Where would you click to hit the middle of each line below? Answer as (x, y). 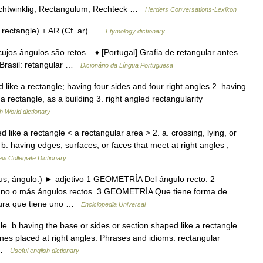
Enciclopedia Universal (113, 204)
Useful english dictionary (45, 251)
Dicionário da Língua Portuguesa (127, 65)
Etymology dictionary (135, 31)
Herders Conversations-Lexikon (191, 9)
